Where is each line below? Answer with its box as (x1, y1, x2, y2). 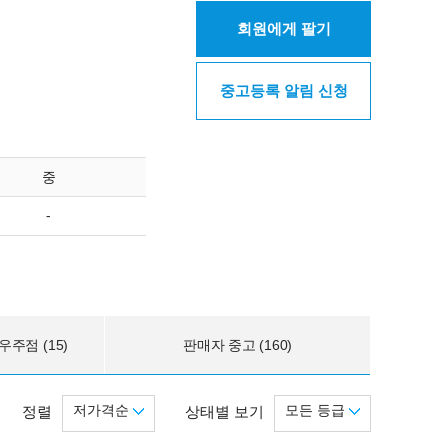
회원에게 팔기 (236, 20, 331, 37)
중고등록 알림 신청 (219, 82, 348, 99)
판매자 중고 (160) (183, 336, 293, 353)
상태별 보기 (185, 403, 264, 420)
